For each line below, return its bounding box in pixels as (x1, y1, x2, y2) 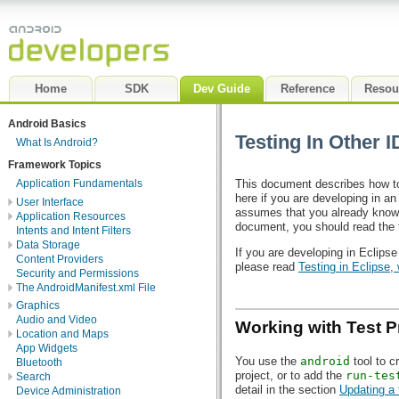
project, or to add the (235, 368, 346, 382)
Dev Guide (193, 82, 250, 95)
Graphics (16, 298, 60, 312)
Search (16, 370, 51, 383)
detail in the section (235, 382, 339, 396)
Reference (280, 82, 335, 95)
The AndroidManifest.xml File (16, 281, 156, 294)
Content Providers (16, 252, 103, 265)
